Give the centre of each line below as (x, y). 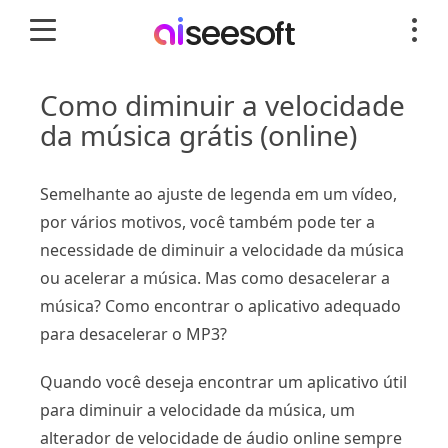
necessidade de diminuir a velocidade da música (222, 250)
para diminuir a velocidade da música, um (197, 410)
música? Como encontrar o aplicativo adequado (220, 306)
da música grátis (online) (198, 135)
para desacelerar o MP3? (133, 334)
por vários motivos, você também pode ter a (207, 222)
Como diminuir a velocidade (222, 105)
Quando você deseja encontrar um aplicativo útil (223, 382)
